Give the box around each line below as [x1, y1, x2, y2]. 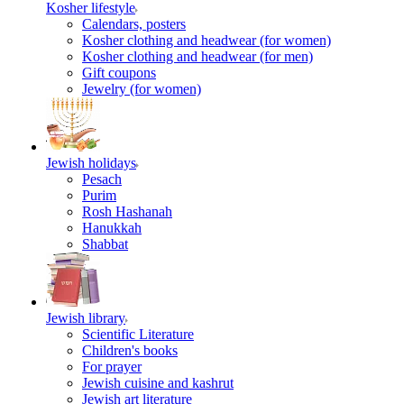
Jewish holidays [46, 155, 136, 170]
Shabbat [82, 236, 128, 252]
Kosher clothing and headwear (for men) [82, 49, 313, 64]
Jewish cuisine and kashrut [82, 375, 234, 390]
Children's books [82, 343, 178, 358]
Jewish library [46, 310, 125, 326]
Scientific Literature [82, 326, 194, 342]
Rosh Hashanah [82, 204, 172, 219]
